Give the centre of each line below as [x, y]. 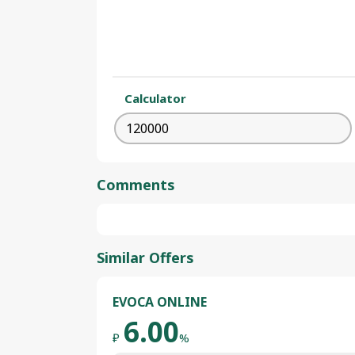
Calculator [155, 98]
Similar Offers [145, 258]
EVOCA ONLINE [160, 302]
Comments [136, 185]
